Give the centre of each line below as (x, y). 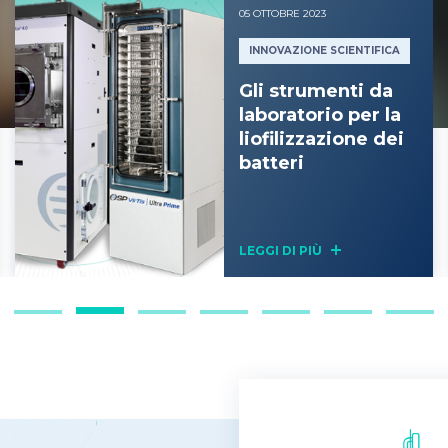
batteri (271, 163)
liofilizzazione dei (321, 139)
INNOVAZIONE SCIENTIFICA (324, 50)
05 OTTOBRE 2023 (282, 13)
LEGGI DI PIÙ (282, 250)
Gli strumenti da (316, 91)
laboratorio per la (320, 115)
